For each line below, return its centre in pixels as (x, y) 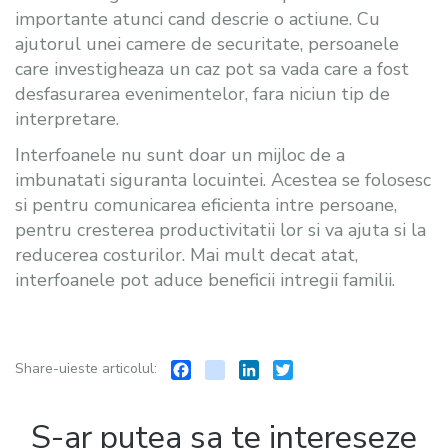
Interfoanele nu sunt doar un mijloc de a (180, 154)
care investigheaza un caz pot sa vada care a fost (212, 68)
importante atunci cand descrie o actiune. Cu (197, 18)
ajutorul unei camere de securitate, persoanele (207, 43)
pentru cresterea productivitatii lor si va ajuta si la (220, 229)
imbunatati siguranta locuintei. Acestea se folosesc (223, 179)
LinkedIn (288, 368)
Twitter (320, 368)
